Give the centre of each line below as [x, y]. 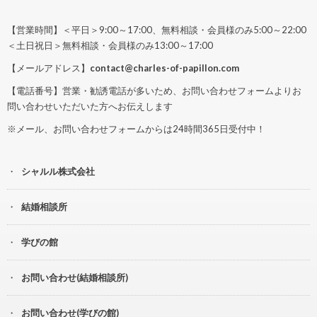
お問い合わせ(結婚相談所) [75, 278]
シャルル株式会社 [58, 172]
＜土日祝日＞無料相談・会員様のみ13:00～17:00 [110, 46]
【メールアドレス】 [48, 68]
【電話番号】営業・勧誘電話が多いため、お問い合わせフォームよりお [154, 91]
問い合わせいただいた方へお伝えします [90, 106]
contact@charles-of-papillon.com [165, 68]
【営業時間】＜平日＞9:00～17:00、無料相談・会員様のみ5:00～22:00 [157, 30]
